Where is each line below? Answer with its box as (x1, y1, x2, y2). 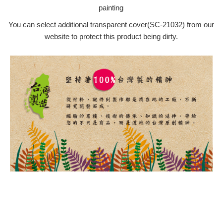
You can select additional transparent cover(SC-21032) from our (8, 20, 214, 29)
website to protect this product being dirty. (44, 32, 178, 41)
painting (99, 3, 123, 12)
